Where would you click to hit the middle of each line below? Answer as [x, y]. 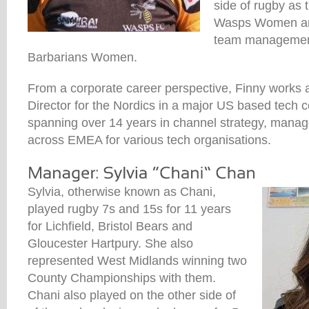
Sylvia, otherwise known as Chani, [122, 191]
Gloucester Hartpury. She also [110, 243]
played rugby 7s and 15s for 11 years [129, 209]
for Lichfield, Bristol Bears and [110, 226]
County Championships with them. [122, 278]
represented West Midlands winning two [137, 260]
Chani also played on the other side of [132, 295]
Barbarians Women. [82, 58]
